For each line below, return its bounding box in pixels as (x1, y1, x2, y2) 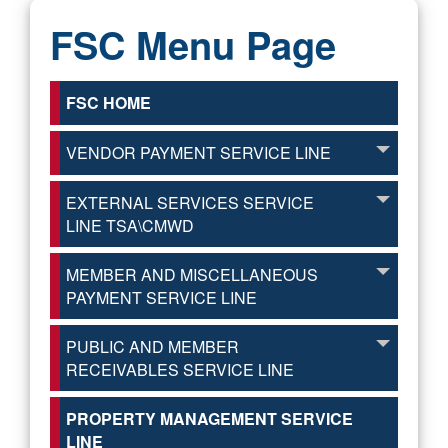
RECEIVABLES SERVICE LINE (66, 358, 294, 381)
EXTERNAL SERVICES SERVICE (66, 191, 314, 214)
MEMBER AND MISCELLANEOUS (66, 263, 318, 286)
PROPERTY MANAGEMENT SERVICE (66, 407, 353, 430)
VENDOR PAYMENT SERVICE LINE (66, 141, 331, 164)
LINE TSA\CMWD (66, 214, 194, 237)
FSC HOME (66, 91, 151, 114)
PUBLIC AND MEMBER (66, 335, 239, 358)
